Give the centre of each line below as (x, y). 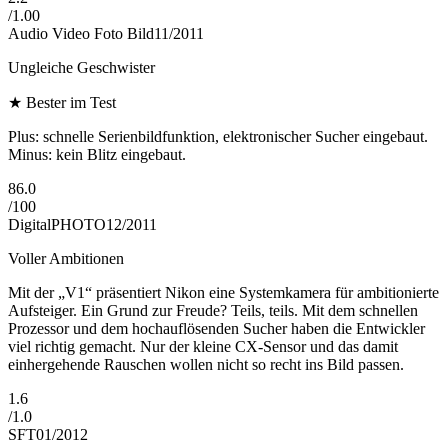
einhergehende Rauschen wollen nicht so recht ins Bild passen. (206, 365)
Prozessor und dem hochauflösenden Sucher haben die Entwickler (216, 329)
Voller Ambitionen (66, 259)
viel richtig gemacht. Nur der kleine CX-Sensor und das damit (203, 347)
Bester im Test (71, 103)
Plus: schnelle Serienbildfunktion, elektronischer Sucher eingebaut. (218, 137)
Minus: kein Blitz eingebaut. (97, 155)
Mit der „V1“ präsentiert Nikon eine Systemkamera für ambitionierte (223, 293)
